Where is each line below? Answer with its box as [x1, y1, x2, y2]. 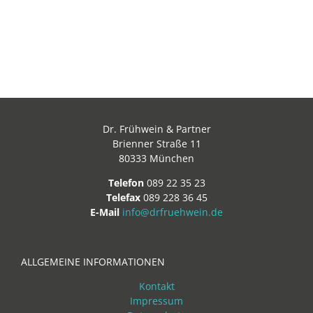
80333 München [119, 152, 194, 165]
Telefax [105, 191, 140, 204]
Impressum [130, 294, 183, 307]
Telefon [108, 176, 144, 189]
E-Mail [90, 205, 119, 219]
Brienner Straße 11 [112, 137, 201, 150]
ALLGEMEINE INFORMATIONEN [21, 255, 165, 268]
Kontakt [138, 279, 175, 293]
